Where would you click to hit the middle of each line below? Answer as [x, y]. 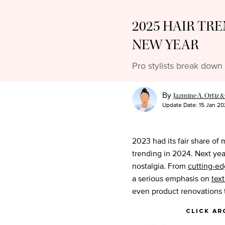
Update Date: [180, 105]
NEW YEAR [165, 45]
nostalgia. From [160, 166]
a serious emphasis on [172, 179]
